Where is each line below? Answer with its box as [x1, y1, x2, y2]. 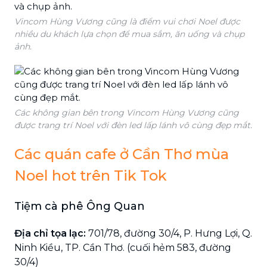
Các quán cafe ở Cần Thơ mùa [14, 145, 229, 163]
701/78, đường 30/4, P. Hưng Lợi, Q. [86, 227, 252, 239]
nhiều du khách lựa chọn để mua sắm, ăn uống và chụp [14, 28, 244, 39]
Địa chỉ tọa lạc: [14, 227, 86, 239]
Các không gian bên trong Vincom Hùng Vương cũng [14, 107, 239, 118]
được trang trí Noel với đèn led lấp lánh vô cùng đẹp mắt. [14, 119, 252, 131]
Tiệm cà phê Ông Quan [14, 199, 145, 213]
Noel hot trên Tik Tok [14, 166, 167, 184]
